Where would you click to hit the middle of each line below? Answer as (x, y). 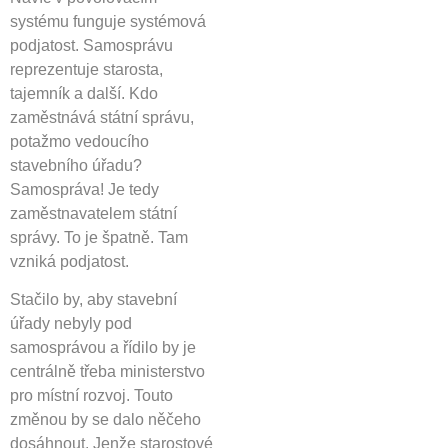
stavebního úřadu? (76, 165)
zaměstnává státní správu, (102, 117)
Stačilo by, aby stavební (93, 300)
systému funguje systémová (108, 21)
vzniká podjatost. (69, 261)
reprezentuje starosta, (86, 69)
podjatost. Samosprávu (91, 45)
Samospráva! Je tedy (84, 189)
